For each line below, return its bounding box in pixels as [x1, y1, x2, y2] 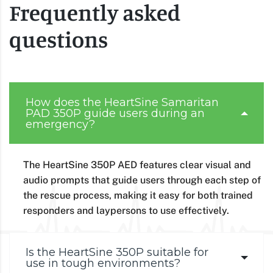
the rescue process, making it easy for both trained [23, 189, 253, 201]
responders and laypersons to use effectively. [23, 204, 229, 216]
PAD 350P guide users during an [26, 106, 205, 120]
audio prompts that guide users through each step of [23, 174, 261, 186]
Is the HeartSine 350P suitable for [26, 245, 208, 259]
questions [9, 25, 108, 53]
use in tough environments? [26, 256, 180, 270]
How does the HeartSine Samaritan [26, 95, 219, 109]
